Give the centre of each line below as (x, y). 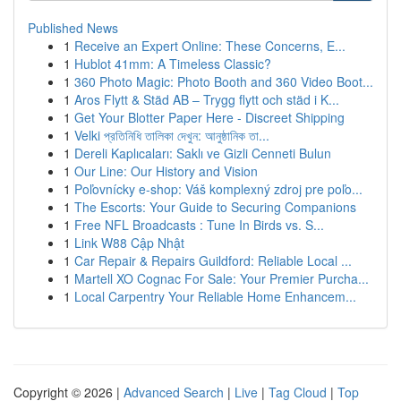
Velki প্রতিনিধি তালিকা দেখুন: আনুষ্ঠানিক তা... (172, 135)
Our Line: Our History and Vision (166, 171)
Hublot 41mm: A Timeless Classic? (173, 64)
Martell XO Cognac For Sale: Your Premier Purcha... (222, 278)
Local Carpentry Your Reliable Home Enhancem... (215, 296)
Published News (73, 28)
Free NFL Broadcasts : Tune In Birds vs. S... (199, 225)
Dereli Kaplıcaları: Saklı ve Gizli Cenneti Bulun (203, 153)
